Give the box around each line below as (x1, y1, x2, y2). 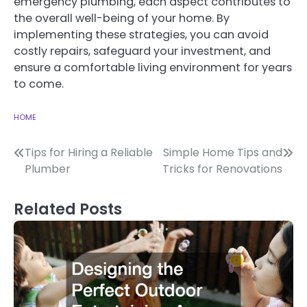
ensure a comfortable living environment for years (14, 60, 292, 76)
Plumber (25, 161, 71, 177)
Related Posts (14, 198, 122, 221)
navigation (13, 169, 108, 193)
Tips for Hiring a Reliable (25, 145, 153, 161)
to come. (14, 76, 64, 93)
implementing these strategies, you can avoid (14, 27, 269, 43)
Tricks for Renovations (162, 161, 282, 177)
